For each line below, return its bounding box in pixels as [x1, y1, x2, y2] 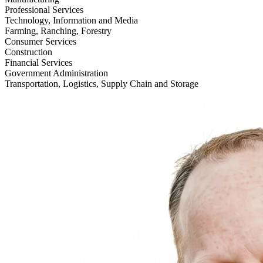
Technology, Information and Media [5, 15, 138, 25]
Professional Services [5, 5, 83, 15]
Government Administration [5, 68, 108, 78]
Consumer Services [5, 36, 76, 46]
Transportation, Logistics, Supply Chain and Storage [5, 79, 198, 89]
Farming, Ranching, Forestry [5, 26, 112, 36]
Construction [5, 47, 52, 57]
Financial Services [5, 58, 72, 68]
